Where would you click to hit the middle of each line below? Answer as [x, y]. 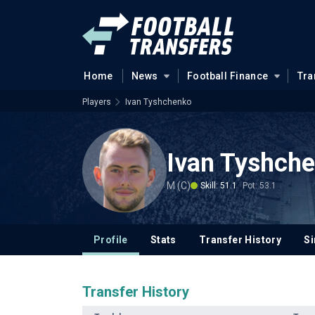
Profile [111, 240]
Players [97, 102]
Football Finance [227, 76]
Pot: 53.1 [259, 185]
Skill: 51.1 [219, 185]
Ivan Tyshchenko [158, 102]
